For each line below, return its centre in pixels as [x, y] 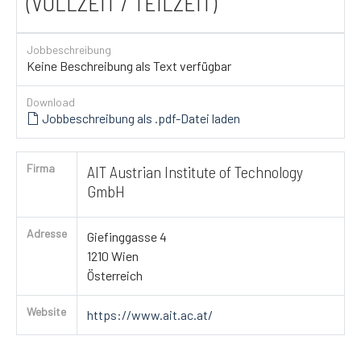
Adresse [47, 233]
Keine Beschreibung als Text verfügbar [129, 65]
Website [46, 311]
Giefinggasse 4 [127, 236]
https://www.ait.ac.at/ [150, 314]
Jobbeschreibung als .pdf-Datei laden [140, 118]
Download [51, 102]
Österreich [115, 275]
